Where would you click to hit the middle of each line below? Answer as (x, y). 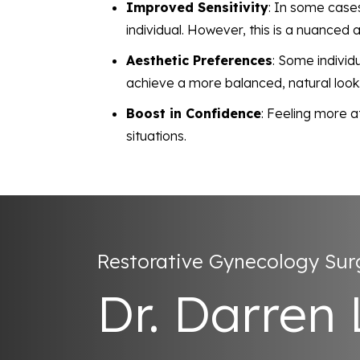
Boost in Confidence (194, 114)
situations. (156, 136)
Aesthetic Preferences (199, 61)
